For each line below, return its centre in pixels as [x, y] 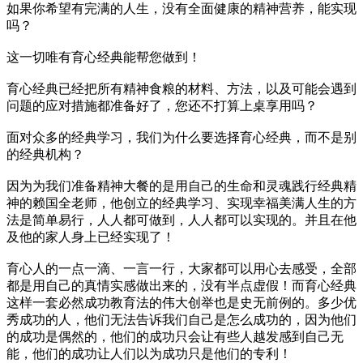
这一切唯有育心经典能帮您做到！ [104, 57]
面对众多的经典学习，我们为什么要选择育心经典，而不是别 [181, 137]
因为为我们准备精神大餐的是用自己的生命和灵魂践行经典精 [181, 186]
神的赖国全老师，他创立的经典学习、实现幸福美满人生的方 [181, 203]
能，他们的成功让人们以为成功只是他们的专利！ [149, 353]
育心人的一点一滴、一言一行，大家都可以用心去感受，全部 [181, 268]
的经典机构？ [45, 154]
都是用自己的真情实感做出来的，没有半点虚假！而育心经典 [181, 285]
